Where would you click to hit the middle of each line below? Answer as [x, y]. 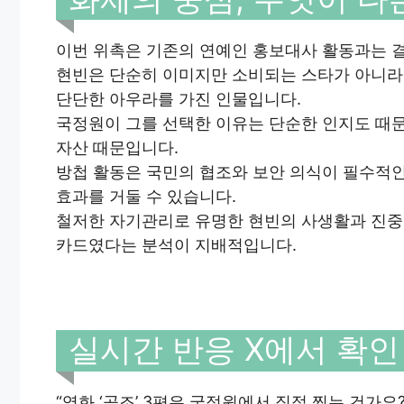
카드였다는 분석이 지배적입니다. [176, 245]
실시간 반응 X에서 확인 [234, 349]
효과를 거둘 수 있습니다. [146, 197]
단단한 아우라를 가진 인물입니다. [179, 99]
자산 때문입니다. [117, 148]
